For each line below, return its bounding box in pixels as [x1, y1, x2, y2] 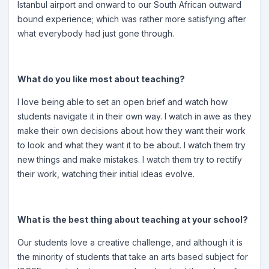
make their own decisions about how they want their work [17, 125, 246, 136]
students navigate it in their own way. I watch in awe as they [17, 111, 252, 121]
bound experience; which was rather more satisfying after [17, 14, 246, 24]
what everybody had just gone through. [17, 28, 177, 38]
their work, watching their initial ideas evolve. [17, 169, 197, 179]
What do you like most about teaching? [17, 74, 185, 84]
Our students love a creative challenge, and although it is [17, 237, 243, 247]
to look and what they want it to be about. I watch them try [17, 140, 246, 150]
